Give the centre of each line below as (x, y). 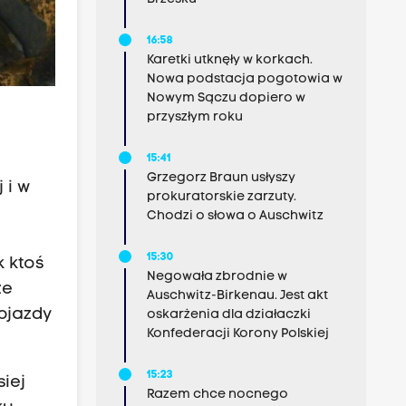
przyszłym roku (194, 117)
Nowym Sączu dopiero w (226, 98)
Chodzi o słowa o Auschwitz (235, 216)
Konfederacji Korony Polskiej (237, 334)
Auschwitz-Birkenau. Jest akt (237, 296)
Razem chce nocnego (217, 395)
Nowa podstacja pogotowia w (244, 79)
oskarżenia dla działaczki (228, 315)
